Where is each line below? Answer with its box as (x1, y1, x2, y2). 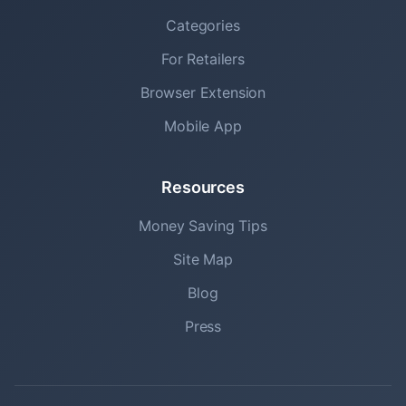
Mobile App (164, 117, 242, 135)
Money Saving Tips (139, 217, 267, 235)
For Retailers (161, 50, 245, 68)
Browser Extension (140, 83, 266, 101)
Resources (161, 178, 245, 197)
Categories (166, 16, 240, 34)
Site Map (173, 250, 233, 268)
